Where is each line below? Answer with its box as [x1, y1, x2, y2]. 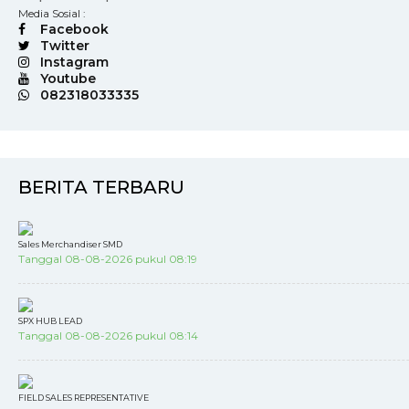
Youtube [40, 70, 96, 87]
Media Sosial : [18, 7, 85, 20]
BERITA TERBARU [18, 176, 184, 198]
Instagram [40, 54, 109, 70]
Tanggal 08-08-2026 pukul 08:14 [18, 329, 198, 342]
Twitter [40, 37, 89, 54]
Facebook [40, 21, 109, 37]
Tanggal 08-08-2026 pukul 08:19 [18, 252, 197, 266]
